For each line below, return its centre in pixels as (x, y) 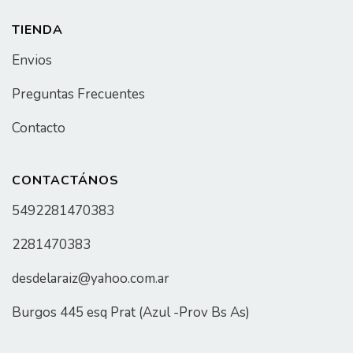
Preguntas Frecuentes (78, 94)
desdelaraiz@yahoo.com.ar (91, 278)
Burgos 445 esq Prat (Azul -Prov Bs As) (131, 312)
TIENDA (37, 30)
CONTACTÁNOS (65, 180)
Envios (32, 60)
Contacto (39, 128)
